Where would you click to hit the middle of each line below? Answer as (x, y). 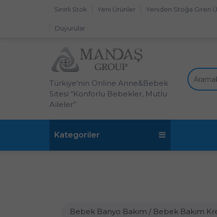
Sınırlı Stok (71, 9)
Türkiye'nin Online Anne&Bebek (109, 83)
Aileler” (63, 104)
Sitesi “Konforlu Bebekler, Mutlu (108, 94)
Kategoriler (77, 135)
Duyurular (70, 28)
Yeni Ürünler (116, 9)
